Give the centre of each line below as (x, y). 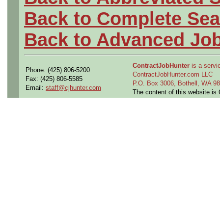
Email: (36, 87)
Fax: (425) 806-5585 (54, 79)
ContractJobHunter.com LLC (173, 74)
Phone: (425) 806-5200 (58, 70)
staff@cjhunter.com (73, 87)
